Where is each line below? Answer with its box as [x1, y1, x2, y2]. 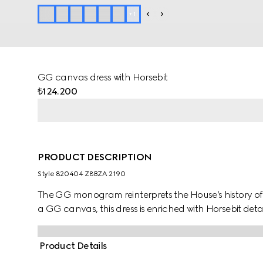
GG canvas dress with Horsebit [38, 72, 168, 83]
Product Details [39, 240, 107, 251]
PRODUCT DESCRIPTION [38, 151, 152, 163]
